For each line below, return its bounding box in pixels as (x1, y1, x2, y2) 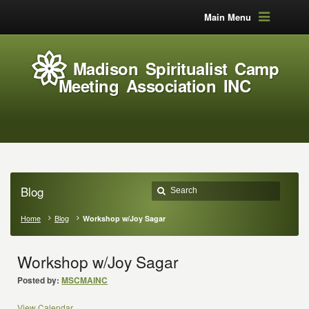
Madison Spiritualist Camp (72, 57, 279, 80)
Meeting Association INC (58, 74, 251, 97)
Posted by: (17, 274, 60, 286)
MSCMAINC (61, 274, 108, 286)
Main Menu (203, 10, 251, 23)
